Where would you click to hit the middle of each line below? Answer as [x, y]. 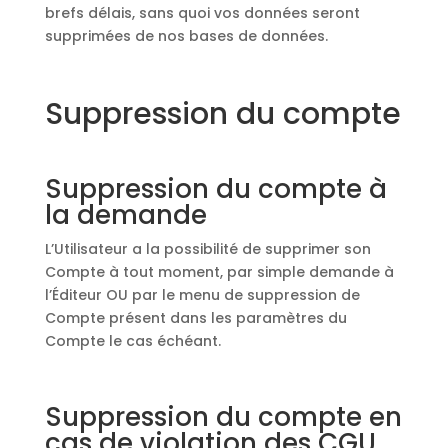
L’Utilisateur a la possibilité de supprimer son [207, 249]
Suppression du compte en [223, 417]
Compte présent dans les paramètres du [195, 318]
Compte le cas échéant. [132, 341]
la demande [125, 215]
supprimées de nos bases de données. [186, 36]
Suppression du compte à [215, 189]
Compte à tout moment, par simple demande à [219, 272]
